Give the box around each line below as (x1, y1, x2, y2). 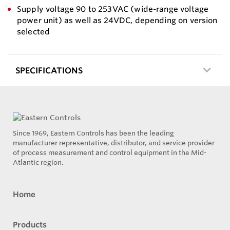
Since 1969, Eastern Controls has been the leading (13, 128, 174, 137)
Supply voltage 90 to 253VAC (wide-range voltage (17, 4, 209, 14)
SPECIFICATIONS (15, 65, 83, 76)
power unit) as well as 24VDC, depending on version (17, 15, 218, 26)
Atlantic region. (13, 158, 64, 166)
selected (17, 27, 50, 37)
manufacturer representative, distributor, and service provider (13, 138, 215, 147)
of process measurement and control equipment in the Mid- (13, 148, 207, 157)
